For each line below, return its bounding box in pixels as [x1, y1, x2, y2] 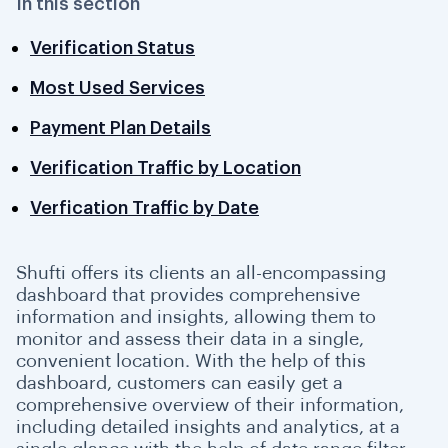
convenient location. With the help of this [16, 352, 366, 370]
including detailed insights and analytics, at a [16, 418, 400, 436]
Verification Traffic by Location [30, 159, 301, 177]
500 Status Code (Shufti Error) [40, 2, 270, 18]
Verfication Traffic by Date [30, 199, 259, 217]
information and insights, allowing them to [16, 308, 376, 326]
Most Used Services [30, 79, 205, 97]
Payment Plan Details [30, 119, 211, 137]
